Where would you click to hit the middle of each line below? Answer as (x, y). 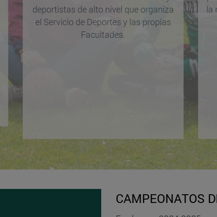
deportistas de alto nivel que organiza (103, 9)
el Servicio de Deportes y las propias (103, 22)
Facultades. (103, 35)
